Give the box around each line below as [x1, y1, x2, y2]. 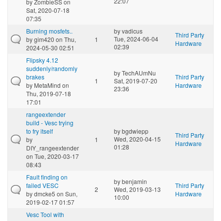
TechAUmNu [122, 68, 156, 77]
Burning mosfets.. [26, 26, 73, 35]
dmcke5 [34, 189, 55, 198]
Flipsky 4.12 [26, 55, 58, 64]
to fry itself [26, 126, 53, 135]
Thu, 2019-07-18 [26, 89, 71, 98]
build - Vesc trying [26, 118, 74, 127]
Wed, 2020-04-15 [114, 134, 161, 143]
